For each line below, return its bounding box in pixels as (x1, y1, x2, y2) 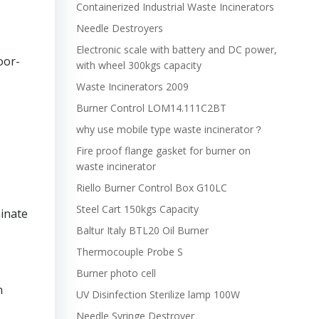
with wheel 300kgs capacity (75, 58, 202, 72)
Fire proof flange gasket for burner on (75, 144, 251, 157)
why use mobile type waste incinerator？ (75, 122, 263, 136)
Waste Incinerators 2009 (75, 80, 189, 93)
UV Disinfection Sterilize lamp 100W (75, 288, 240, 301)
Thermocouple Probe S (75, 245, 183, 258)
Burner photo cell (75, 266, 156, 280)
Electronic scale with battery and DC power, (75, 43, 277, 56)
